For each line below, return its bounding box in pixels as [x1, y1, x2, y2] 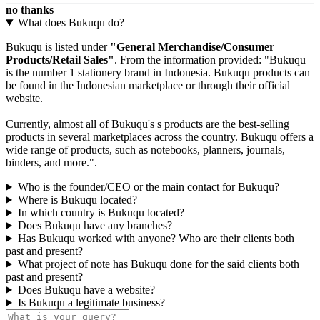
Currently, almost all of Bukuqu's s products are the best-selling [6, 118, 289, 131]
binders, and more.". [6, 156, 97, 169]
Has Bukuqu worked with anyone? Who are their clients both [17, 232, 294, 245]
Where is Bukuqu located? [17, 194, 137, 206]
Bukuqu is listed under [6, 41, 110, 54]
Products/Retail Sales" [6, 54, 114, 66]
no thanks [6, 4, 54, 16]
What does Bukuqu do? [17, 16, 124, 29]
